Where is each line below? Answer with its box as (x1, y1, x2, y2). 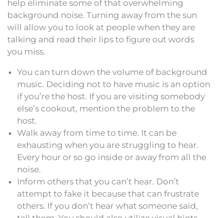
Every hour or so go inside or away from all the (17, 152, 206, 162)
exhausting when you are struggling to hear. (17, 140, 199, 150)
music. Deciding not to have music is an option (17, 79, 210, 89)
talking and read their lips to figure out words (7, 34, 194, 44)
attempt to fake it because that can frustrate (17, 188, 199, 199)
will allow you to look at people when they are (7, 22, 195, 32)
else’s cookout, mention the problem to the (17, 103, 195, 113)
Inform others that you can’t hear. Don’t (17, 176, 179, 186)
